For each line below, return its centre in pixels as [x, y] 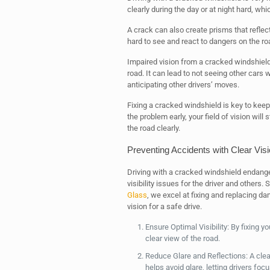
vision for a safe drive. [164, 206]
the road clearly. [153, 128]
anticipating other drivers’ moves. [183, 85]
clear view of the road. [182, 238]
